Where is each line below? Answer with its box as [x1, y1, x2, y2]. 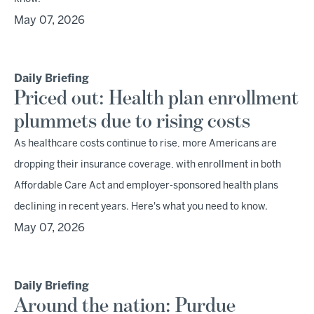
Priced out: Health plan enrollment [14, 88, 299, 109]
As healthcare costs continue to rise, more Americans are [14, 139, 277, 149]
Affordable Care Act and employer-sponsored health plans [14, 182, 278, 191]
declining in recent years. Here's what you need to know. [14, 203, 268, 212]
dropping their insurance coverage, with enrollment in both [14, 161, 281, 170]
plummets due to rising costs [14, 111, 250, 132]
